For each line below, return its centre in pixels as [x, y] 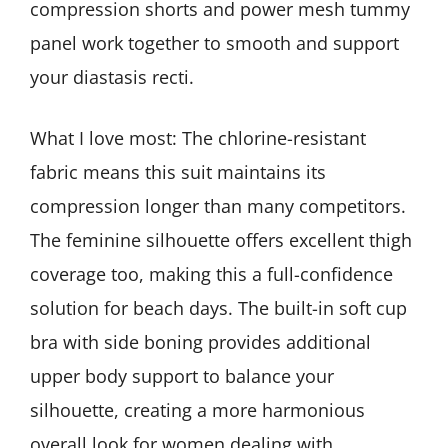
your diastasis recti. [112, 77]
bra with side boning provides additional [200, 342]
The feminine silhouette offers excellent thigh [221, 240]
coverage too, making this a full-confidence [211, 274]
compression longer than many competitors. [218, 206]
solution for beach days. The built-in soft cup [218, 308]
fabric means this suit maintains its [178, 172]
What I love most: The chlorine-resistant [198, 138]
